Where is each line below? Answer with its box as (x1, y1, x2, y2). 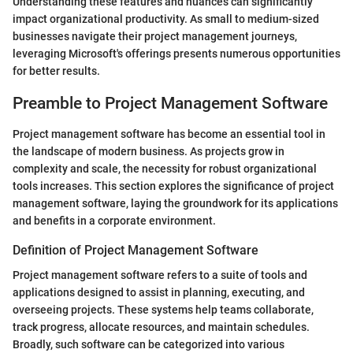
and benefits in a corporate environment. (13, 214, 216, 227)
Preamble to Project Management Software (13, 94, 328, 113)
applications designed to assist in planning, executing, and (13, 285, 305, 299)
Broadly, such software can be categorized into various (13, 337, 284, 351)
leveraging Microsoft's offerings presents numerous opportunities (13, 47, 340, 61)
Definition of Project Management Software (13, 242, 258, 258)
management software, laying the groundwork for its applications (13, 196, 338, 210)
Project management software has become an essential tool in (13, 127, 325, 140)
